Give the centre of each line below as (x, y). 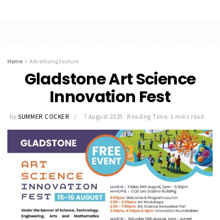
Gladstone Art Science (110, 79)
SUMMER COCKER (44, 117)
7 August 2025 (103, 117)
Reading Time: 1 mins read (166, 117)
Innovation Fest (110, 96)
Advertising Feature (54, 61)
